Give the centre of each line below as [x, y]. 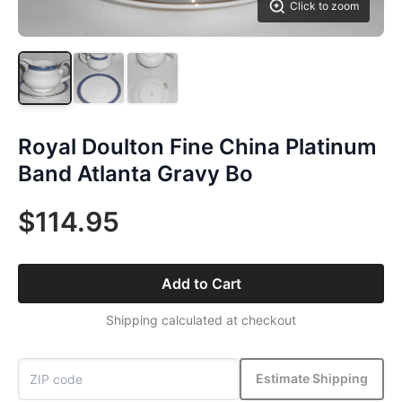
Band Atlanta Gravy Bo [135, 173]
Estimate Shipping [312, 379]
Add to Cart [201, 283]
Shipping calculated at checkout [201, 319]
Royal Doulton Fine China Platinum [197, 146]
